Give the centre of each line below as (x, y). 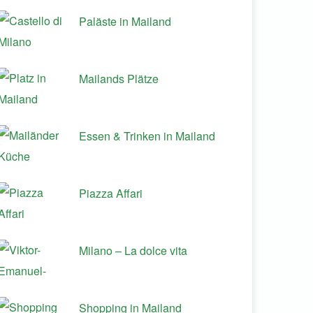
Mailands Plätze (119, 79)
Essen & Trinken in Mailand (147, 136)
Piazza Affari (111, 193)
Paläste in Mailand (125, 21)
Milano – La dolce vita (133, 250)
